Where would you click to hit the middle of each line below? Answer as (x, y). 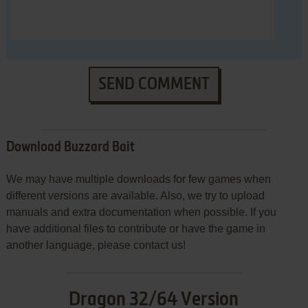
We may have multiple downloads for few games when (138, 179)
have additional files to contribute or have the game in (135, 229)
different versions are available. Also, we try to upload (135, 196)
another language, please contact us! (96, 245)
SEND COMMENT (154, 85)
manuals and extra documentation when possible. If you (141, 212)
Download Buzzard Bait (70, 148)
